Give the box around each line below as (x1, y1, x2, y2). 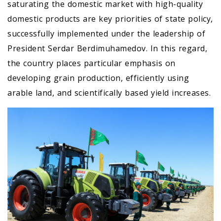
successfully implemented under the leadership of (7, 28, 205, 39)
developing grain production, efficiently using (7, 73, 189, 84)
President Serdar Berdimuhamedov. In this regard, (7, 43, 207, 54)
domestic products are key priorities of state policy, (7, 13, 213, 25)
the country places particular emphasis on (7, 58, 176, 69)
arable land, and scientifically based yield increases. (7, 87, 211, 99)
